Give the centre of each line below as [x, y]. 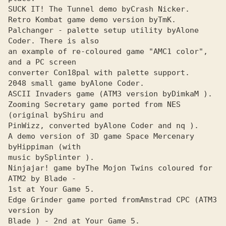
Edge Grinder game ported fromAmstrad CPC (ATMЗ [112, 200]
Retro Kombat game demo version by [83, 20]
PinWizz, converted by [56, 126]
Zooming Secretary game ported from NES [94, 104]
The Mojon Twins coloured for [149, 168]
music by [26, 157]
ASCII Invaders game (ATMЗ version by [90, 94]
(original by [35, 115]
